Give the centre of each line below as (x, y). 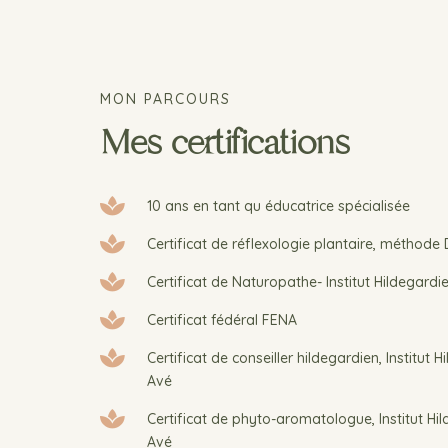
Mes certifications (225, 142)
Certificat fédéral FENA (222, 319)
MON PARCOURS (165, 98)
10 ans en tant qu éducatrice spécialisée (278, 205)
